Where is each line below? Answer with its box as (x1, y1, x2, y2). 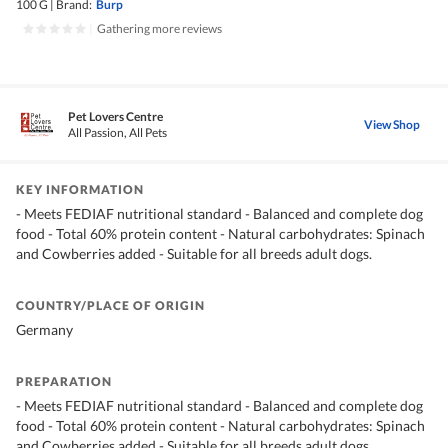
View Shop (364, 116, 420, 132)
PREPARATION (16, 374, 112, 390)
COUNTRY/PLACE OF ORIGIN (16, 298, 205, 314)
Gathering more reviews (97, 21, 222, 37)
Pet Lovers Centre (68, 109, 163, 125)
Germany (16, 321, 73, 339)
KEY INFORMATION (16, 182, 144, 198)
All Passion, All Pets (68, 125, 167, 141)
